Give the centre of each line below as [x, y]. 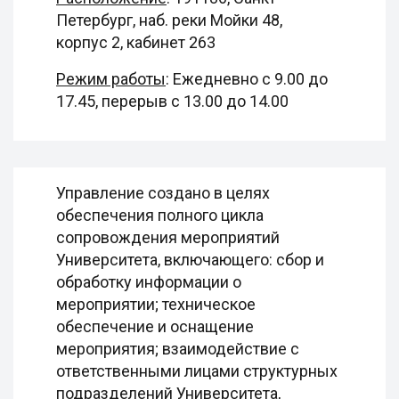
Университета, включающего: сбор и [190, 260]
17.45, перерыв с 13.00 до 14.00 [172, 101]
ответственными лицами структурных [197, 371]
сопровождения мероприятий [168, 237]
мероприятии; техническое [156, 304]
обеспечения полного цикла [160, 215]
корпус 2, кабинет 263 [136, 42]
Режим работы [111, 79]
